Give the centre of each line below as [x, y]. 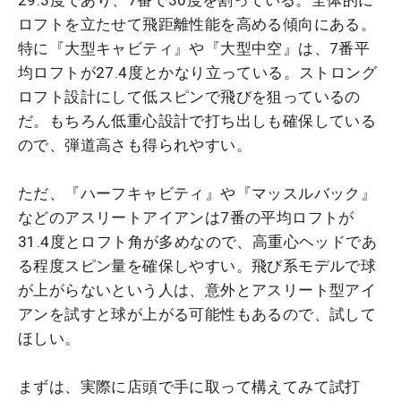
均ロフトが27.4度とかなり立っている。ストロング [197, 73]
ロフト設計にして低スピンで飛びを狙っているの [189, 97]
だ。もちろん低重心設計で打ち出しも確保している [197, 121]
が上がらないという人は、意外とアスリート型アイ [197, 290]
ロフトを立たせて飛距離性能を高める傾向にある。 [197, 25]
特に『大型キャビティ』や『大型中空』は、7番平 [194, 49]
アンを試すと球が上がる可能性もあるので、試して [197, 315]
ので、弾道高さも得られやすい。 [135, 145]
